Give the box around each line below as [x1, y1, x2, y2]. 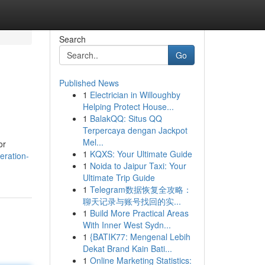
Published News [59, 77, 119, 89]
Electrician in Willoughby [89, 89, 180, 101]
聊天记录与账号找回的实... [82, 195, 181, 207]
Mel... [82, 136, 104, 148]
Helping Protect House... [82, 101, 174, 112]
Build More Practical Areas [89, 207, 189, 219]
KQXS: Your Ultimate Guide [89, 148, 192, 160]
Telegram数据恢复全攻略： [89, 183, 192, 195]
